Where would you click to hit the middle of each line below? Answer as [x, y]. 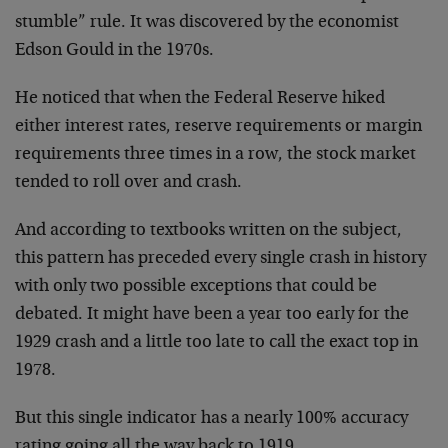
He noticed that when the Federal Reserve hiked [200, 98]
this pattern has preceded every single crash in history [220, 258]
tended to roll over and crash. [128, 182]
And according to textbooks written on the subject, [208, 230]
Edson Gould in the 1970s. [114, 50]
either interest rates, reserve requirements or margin [218, 126]
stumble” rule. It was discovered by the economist [207, 22]
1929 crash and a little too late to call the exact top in [216, 342]
